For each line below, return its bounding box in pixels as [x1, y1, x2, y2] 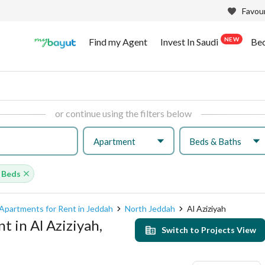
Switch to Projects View [161, 225, 256, 235]
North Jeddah [125, 203, 175, 214]
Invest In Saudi [160, 35, 219, 47]
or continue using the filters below [54, 108, 192, 119]
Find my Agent [89, 35, 148, 47]
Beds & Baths [189, 135, 242, 147]
